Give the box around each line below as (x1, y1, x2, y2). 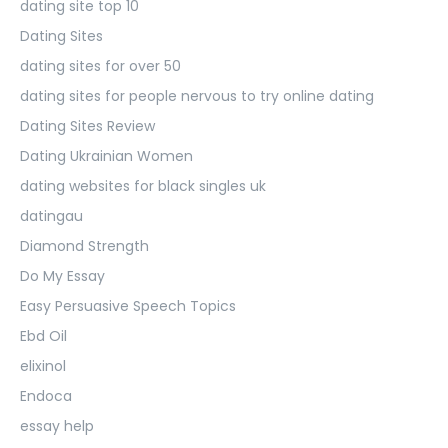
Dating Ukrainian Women (20, 145, 193, 166)
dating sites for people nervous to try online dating (20, 85, 374, 106)
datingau (20, 205, 83, 226)
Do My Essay (20, 265, 105, 286)
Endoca (20, 385, 72, 406)
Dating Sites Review (20, 115, 155, 136)
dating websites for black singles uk (20, 175, 266, 196)
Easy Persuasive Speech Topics (20, 295, 236, 316)
